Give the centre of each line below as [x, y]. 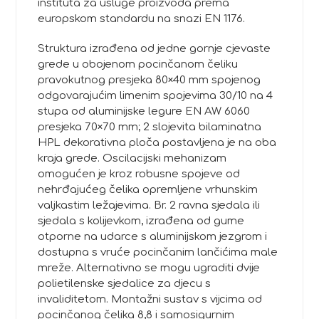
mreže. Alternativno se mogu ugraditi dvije [149, 268]
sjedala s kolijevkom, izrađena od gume [141, 221]
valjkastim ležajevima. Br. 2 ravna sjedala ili [149, 205]
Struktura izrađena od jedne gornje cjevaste [155, 48]
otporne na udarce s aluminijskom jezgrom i [153, 236]
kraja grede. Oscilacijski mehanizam [132, 158]
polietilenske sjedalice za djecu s [125, 283]
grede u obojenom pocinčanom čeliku [138, 64]
